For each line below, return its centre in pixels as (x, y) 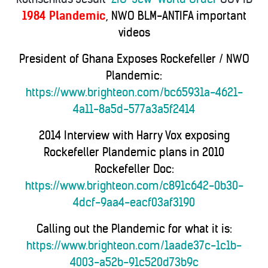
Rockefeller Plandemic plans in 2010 (134, 152)
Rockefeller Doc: (134, 169)
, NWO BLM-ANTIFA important (176, 16)
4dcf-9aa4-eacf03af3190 (134, 202)
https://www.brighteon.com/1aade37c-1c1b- (134, 246)
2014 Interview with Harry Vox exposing (134, 135)
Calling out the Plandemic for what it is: (134, 229)
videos (134, 33)
